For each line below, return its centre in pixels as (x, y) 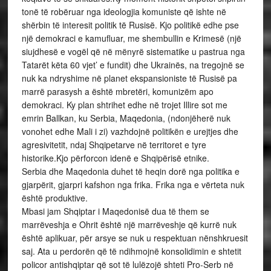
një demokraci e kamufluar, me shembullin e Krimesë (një (131, 38)
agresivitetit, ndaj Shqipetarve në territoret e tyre (114, 145)
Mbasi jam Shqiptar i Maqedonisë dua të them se (115, 211)
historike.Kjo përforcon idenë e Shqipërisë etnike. (115, 158)
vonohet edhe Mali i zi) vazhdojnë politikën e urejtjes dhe (130, 131)
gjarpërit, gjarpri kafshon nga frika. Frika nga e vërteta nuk (133, 184)
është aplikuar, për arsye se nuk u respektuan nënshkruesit (135, 238)
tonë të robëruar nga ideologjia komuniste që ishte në (124, 11)
